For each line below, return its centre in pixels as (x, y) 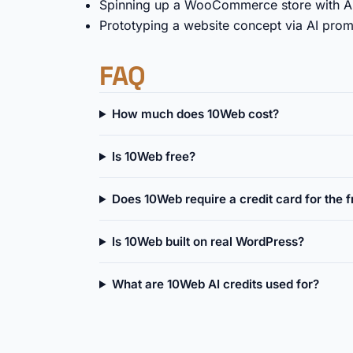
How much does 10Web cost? (196, 114)
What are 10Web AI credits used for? (216, 284)
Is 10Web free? (154, 156)
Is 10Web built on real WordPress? (208, 242)
